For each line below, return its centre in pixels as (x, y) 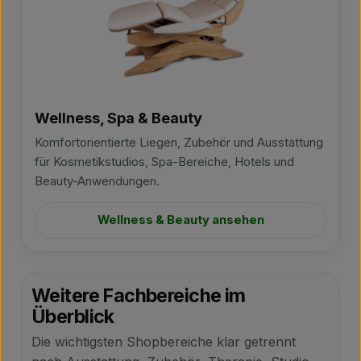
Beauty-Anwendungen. (97, 181)
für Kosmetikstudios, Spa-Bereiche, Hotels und (164, 162)
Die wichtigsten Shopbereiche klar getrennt (164, 342)
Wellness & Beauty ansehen (180, 220)
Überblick (73, 317)
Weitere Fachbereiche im (139, 296)
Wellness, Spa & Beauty (118, 118)
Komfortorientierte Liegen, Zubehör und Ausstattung (179, 142)
